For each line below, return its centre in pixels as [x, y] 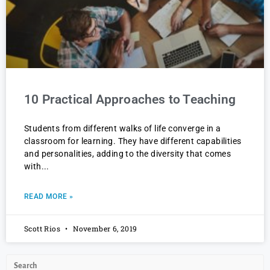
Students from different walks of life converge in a [123, 128]
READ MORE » [49, 196]
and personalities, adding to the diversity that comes [128, 153]
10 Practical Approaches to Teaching [130, 99]
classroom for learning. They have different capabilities [133, 141]
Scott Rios [43, 228]
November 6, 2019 [104, 228]
